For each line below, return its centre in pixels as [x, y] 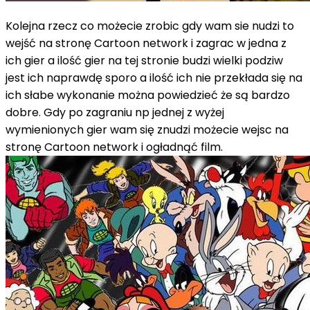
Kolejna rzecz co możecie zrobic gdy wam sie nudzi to [150, 26]
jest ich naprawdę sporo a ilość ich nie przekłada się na [154, 77]
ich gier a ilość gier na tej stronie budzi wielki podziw [144, 60]
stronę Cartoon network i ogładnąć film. [114, 147]
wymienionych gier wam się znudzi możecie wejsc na [147, 129]
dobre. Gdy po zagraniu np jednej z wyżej [115, 112]
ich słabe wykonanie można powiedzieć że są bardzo [148, 95]
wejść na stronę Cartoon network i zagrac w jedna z [146, 43]
